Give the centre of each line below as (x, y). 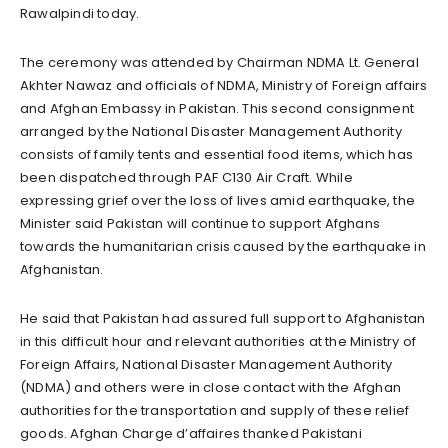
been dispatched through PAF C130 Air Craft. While (186, 178)
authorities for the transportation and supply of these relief (215, 411)
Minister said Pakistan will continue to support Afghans (200, 224)
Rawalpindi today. (80, 14)
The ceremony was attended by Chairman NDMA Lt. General (219, 63)
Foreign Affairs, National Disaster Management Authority (206, 365)
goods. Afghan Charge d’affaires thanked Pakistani (191, 434)
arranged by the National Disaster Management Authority (211, 132)
